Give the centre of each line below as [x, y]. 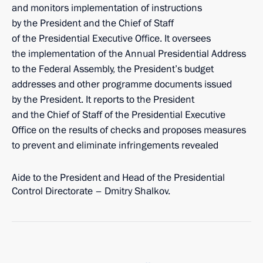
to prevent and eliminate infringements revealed [115, 145]
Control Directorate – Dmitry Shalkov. [91, 191]
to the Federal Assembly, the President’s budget [113, 69]
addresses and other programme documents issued [122, 84]
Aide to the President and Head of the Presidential [118, 178]
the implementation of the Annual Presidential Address [129, 54]
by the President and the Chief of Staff [93, 23]
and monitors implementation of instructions [107, 8]
